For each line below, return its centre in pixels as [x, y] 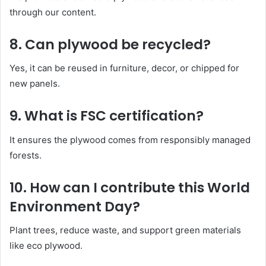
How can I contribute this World [140, 187]
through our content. [53, 12]
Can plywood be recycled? [118, 44]
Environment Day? [75, 206]
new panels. [35, 84]
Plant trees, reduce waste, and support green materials [125, 230]
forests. [26, 155]
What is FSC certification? [114, 116]
